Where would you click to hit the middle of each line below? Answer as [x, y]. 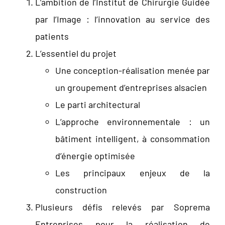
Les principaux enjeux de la [133, 173]
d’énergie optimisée [95, 156]
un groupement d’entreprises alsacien [131, 88]
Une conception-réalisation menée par [133, 71]
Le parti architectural [98, 105]
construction [81, 190]
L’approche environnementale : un [133, 122]
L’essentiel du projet [76, 53]
